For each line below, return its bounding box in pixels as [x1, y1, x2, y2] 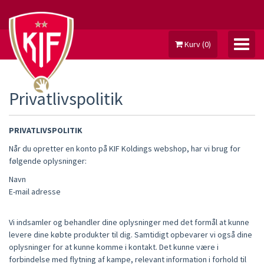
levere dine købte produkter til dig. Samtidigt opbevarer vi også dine [9, 229, 252, 240]
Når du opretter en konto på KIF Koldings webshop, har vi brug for [9, 143, 240, 154]
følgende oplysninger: [9, 156, 87, 166]
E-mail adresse [9, 186, 61, 197]
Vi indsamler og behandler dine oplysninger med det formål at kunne [9, 217, 249, 227]
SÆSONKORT [91, 150, 173, 169]
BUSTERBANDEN [81, 173, 183, 192]
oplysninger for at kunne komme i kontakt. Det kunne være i [9, 242, 219, 252]
